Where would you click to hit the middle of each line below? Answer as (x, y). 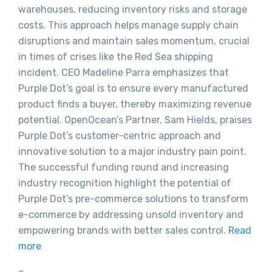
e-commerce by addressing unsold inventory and (131, 215)
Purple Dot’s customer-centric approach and (120, 136)
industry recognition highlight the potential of (125, 183)
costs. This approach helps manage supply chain (128, 25)
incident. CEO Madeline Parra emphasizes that (124, 73)
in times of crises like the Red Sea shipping (116, 57)
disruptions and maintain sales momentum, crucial (134, 41)
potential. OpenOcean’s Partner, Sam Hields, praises (135, 120)
